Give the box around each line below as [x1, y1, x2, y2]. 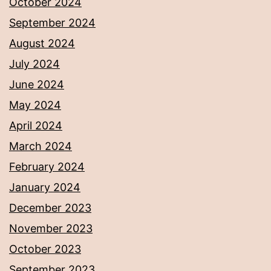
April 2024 [9, 119, 62, 132]
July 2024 [9, 57, 60, 71]
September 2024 [9, 16, 96, 30]
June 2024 [9, 78, 64, 91]
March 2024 [9, 140, 72, 153]
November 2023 [9, 222, 93, 235]
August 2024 [9, 37, 75, 50]
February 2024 [9, 160, 85, 174]
